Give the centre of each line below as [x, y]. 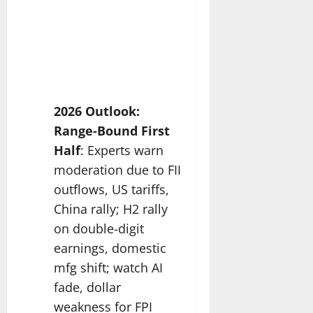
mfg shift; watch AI [108, 267]
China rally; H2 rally [111, 209]
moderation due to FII [117, 169]
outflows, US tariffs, [111, 189]
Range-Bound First [112, 130]
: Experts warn [122, 150]
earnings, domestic [110, 248]
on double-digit [99, 228]
